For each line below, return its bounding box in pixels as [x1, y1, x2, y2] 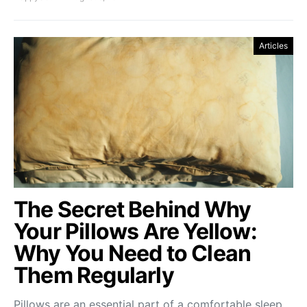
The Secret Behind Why [14, 195, 251, 223]
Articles [259, 40, 288, 51]
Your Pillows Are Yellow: [14, 217, 257, 245]
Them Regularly [14, 261, 174, 288]
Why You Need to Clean [14, 239, 251, 267]
